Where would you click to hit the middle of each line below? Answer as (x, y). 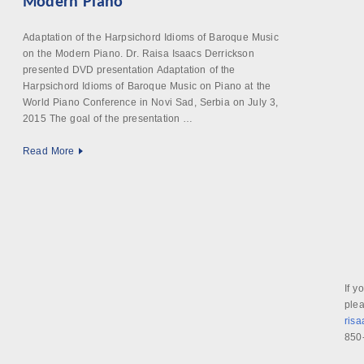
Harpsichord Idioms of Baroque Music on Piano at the (147, 86)
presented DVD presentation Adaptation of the (129, 70)
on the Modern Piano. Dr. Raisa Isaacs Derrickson (139, 54)
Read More (49, 151)
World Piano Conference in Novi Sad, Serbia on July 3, (151, 102)
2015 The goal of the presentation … (108, 119)
